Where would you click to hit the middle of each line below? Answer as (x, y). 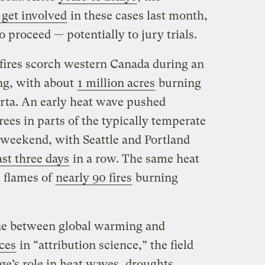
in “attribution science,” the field (105, 245)
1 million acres (116, 83)
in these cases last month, (137, 16)
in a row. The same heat (134, 159)
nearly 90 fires (93, 178)
